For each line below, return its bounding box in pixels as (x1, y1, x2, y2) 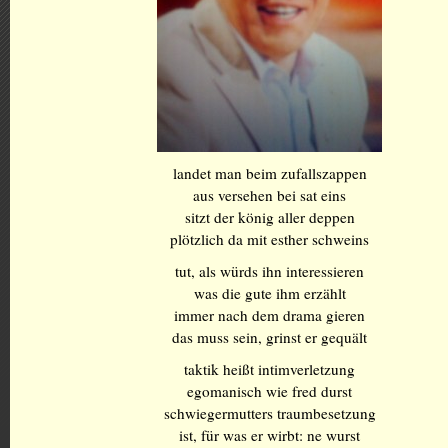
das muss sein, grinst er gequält (172, 327, 367, 347)
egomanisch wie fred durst (187, 381, 352, 401)
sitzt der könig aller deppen (184, 207, 355, 227)
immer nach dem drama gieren (174, 305, 365, 325)
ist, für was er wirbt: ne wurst (179, 425, 360, 445)
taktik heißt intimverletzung (184, 359, 355, 379)
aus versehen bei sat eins (193, 185, 346, 205)
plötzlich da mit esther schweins (170, 229, 369, 249)
